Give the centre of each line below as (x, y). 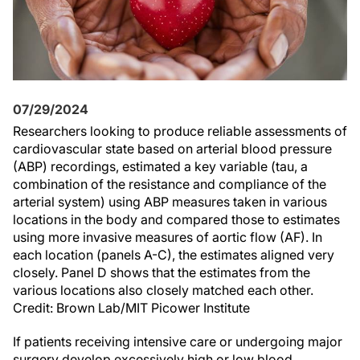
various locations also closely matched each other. (163, 290)
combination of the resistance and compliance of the (170, 184)
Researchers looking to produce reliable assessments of (180, 131)
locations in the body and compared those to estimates (176, 219)
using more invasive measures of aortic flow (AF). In (168, 237)
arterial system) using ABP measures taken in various (170, 202)
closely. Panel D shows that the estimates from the (162, 272)
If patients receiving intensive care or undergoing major (178, 342)
